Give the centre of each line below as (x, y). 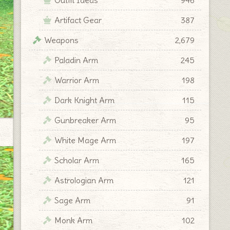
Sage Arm (72, 200)
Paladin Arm (76, 60)
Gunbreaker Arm (85, 120)
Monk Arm (73, 220)
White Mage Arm (85, 140)
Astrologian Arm (84, 180)
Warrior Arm (77, 80)
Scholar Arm (77, 160)
